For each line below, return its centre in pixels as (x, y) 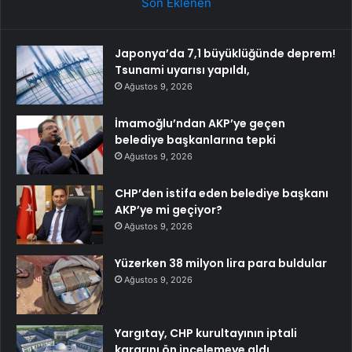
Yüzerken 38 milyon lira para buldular (221, 264)
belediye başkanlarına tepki (195, 140)
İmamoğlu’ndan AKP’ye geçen (200, 124)
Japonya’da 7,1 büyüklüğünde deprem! (225, 54)
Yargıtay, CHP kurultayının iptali (206, 334)
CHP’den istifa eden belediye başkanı (222, 194)
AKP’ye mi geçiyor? (169, 210)
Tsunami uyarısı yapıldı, (182, 70)
